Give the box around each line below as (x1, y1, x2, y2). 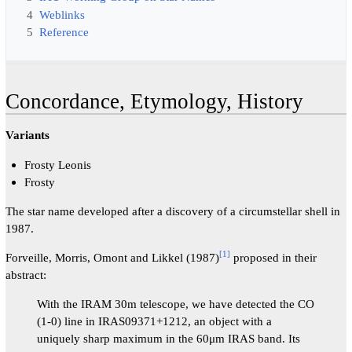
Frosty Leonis (24, 157, 92, 171)
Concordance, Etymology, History (5, 90, 303, 114)
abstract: (5, 267, 46, 281)
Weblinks (38, 7, 85, 21)
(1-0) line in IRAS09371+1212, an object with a (36, 314, 272, 328)
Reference (38, 25, 89, 39)
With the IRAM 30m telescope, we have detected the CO (36, 297, 314, 311)
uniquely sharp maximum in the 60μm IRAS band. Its (36, 332, 300, 346)
